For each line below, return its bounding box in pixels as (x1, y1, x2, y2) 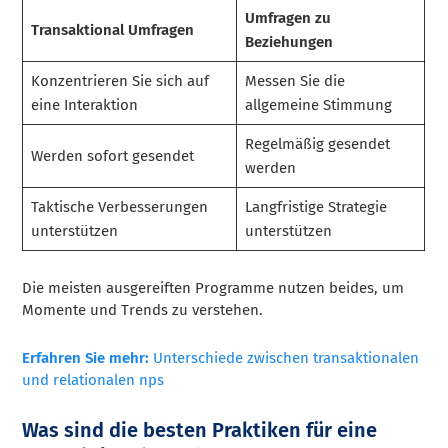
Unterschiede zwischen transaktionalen (149, 348, 420, 367)
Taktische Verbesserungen (30, 197, 208, 216)
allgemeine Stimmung (244, 95, 392, 114)
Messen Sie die (244, 71, 345, 90)
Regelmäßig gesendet (244, 134, 390, 153)
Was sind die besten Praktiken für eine (22, 417, 378, 442)
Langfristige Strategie (244, 197, 387, 216)
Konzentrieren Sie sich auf (30, 71, 209, 90)
